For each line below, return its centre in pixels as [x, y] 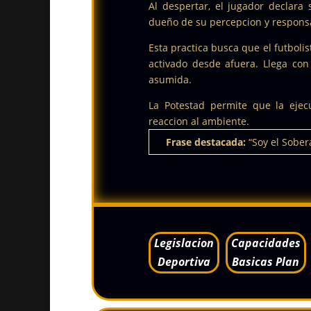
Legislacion [184, 243]
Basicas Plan [266, 261]
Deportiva [184, 261]
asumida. [170, 79]
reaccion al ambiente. [199, 121]
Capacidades [266, 243]
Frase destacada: [207, 142]
